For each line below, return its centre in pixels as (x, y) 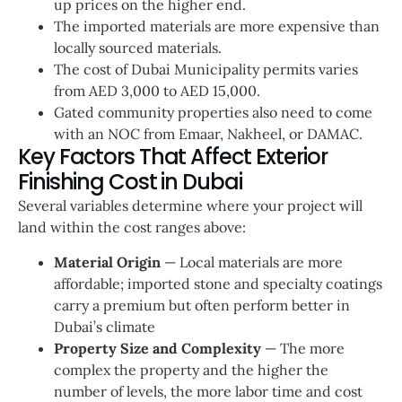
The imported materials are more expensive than (217, 26)
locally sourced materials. (138, 48)
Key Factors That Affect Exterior (173, 157)
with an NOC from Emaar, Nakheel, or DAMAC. (210, 134)
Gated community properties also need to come (213, 113)
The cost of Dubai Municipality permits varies (206, 70)
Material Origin (107, 262)
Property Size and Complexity (157, 348)
